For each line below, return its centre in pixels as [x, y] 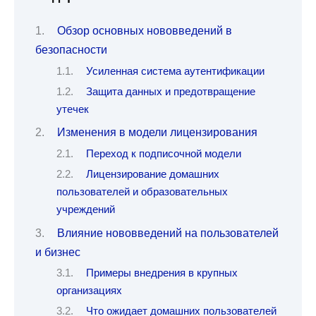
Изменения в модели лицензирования [157, 133]
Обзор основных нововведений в [144, 31]
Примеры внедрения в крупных [162, 273]
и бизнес [58, 252]
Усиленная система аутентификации [175, 71]
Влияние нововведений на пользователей [168, 233]
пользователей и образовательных [142, 192]
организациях [89, 291]
